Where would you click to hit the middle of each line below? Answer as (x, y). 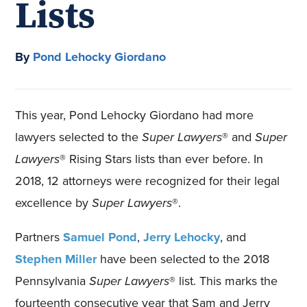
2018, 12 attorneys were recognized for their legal (148, 181)
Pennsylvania (52, 281)
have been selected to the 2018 (183, 259)
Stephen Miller (56, 259)
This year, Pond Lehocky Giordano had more (135, 115)
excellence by (54, 203)
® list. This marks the (224, 281)
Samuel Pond (100, 237)
